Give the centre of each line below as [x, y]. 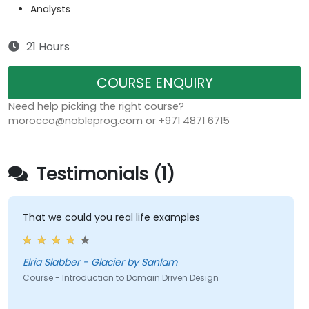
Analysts [50, 9]
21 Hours [48, 47]
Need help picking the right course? [96, 107]
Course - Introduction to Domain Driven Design [120, 278]
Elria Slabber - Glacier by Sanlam [100, 262]
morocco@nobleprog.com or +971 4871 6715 [119, 121]
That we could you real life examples [111, 218]
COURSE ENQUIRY [154, 83]
